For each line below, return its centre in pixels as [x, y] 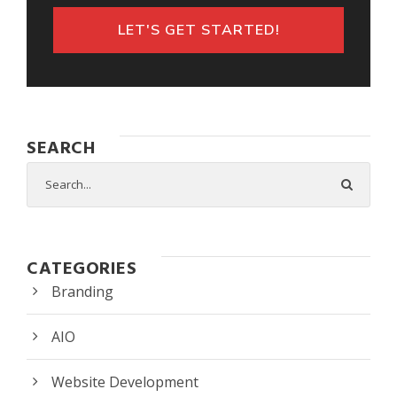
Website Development [125, 381]
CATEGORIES [82, 269]
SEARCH [61, 148]
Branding [82, 291]
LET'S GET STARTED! [198, 30]
